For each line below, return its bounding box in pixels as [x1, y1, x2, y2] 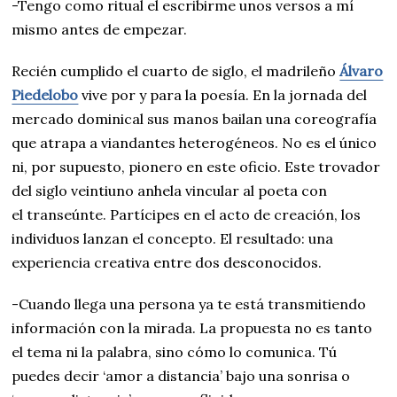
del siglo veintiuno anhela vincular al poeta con [12, 182, 328, 199]
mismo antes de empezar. [12, 20, 188, 38]
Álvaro [339, 62, 384, 80]
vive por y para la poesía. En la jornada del [78, 86, 368, 104]
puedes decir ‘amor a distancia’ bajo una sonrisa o [12, 367, 351, 385]
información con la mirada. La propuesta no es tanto [12, 319, 373, 337]
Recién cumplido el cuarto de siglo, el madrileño [12, 62, 340, 80]
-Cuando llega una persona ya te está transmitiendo [12, 295, 367, 313]
